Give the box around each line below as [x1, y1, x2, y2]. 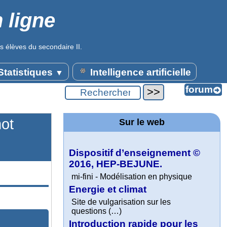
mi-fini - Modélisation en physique [71, 172, 193, 181]
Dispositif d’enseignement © [69, 147, 201, 158]
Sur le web [119, 117, 165, 127]
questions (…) [71, 207, 122, 215]
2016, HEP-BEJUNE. [69, 159, 163, 169]
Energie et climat [69, 184, 147, 195]
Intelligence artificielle [87, 67, 191, 78]
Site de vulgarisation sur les [71, 198, 171, 206]
